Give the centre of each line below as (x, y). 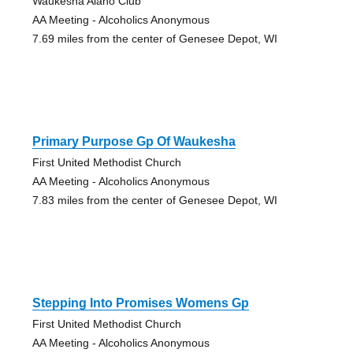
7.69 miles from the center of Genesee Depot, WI (154, 39)
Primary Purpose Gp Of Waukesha (134, 142)
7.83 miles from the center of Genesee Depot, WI (154, 201)
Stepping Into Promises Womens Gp (140, 303)
